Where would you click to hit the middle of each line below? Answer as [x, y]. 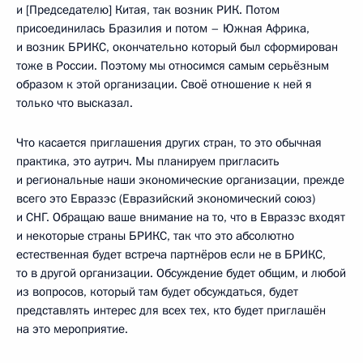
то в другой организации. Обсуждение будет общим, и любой [181, 273]
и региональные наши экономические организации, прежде [180, 179]
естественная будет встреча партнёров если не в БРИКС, [171, 254]
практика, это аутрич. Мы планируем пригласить [148, 161]
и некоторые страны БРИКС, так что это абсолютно [155, 235]
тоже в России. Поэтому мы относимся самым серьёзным [173, 65]
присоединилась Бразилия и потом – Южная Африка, [163, 28]
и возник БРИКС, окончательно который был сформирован [177, 47]
